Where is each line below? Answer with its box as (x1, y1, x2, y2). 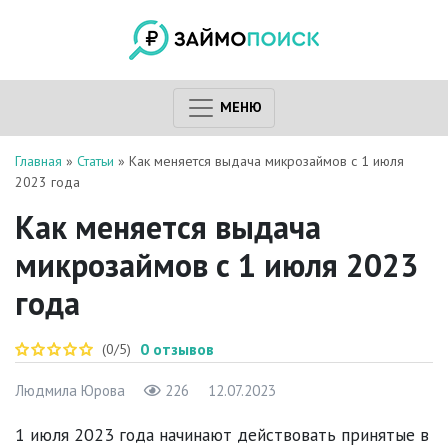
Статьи (77, 152, 114, 170)
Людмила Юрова (15, 380, 125, 400)
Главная (15, 152, 62, 170)
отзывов (153, 338, 214, 359)
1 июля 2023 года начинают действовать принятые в (15, 422, 429, 446)
